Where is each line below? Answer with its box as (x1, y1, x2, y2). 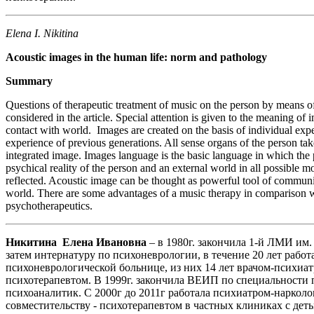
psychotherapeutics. (6, 200, 93, 212)
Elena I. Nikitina (6, 27, 78, 40)
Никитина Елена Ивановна (6, 236, 146, 249)
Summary (6, 75, 53, 88)
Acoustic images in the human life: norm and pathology (6, 51, 267, 64)
